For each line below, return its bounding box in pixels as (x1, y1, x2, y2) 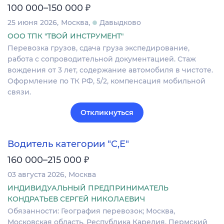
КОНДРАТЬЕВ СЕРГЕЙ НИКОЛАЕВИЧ (7, 194, 145, 204)
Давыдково (99, 18, 141, 27)
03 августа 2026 (7, 170, 64, 179)
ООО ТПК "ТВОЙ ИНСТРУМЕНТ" (7, 31, 123, 41)
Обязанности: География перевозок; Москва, (7, 206, 175, 216)
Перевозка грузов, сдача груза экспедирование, (7, 43, 189, 53)
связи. (7, 87, 31, 97)
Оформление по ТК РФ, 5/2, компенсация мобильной (7, 76, 205, 86)
